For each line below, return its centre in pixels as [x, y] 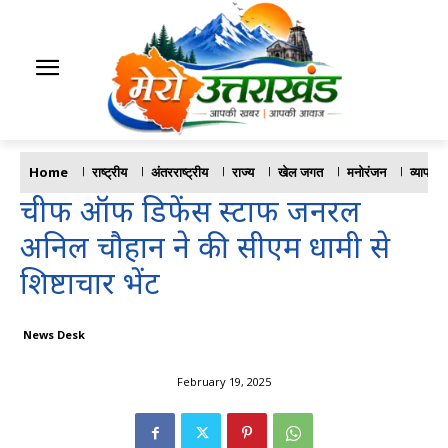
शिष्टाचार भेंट [94, 283]
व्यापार [424, 172]
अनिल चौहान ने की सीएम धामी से [205, 247]
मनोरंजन [366, 172]
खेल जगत [300, 172]
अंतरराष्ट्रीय [179, 172]
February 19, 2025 [224, 382]
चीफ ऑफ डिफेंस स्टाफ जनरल [190, 211]
